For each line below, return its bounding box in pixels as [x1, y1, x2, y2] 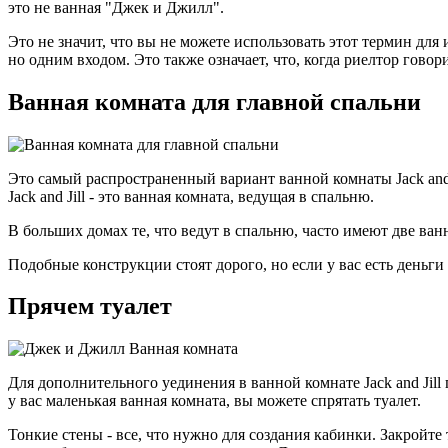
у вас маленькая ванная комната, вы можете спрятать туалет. [8, 392, 421, 410]
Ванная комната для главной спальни [8, 88, 421, 115]
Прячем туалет [8, 293, 172, 320]
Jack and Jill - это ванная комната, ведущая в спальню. [8, 187, 374, 205]
